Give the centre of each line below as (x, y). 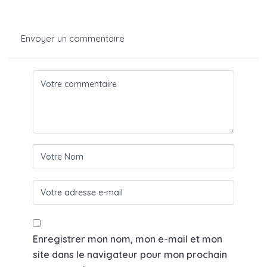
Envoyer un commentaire (73, 39)
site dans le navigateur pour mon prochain (130, 255)
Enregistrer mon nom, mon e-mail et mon (128, 239)
